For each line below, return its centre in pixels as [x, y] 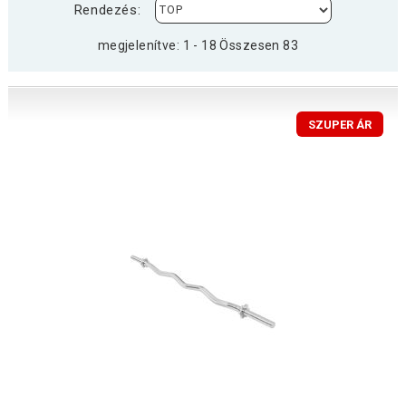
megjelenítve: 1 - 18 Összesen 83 [198, 46]
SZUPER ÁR [340, 124]
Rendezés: [107, 10]
